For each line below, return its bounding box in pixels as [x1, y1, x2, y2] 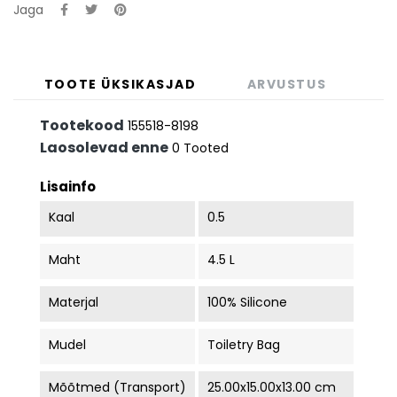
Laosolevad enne [40, 136, 168, 158]
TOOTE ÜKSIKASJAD [43, 74, 197, 93]
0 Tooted [172, 138, 229, 157]
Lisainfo [40, 176, 96, 196]
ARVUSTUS [246, 74, 327, 93]
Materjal [49, 292, 98, 311]
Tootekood [40, 114, 124, 136]
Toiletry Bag [206, 335, 280, 354]
